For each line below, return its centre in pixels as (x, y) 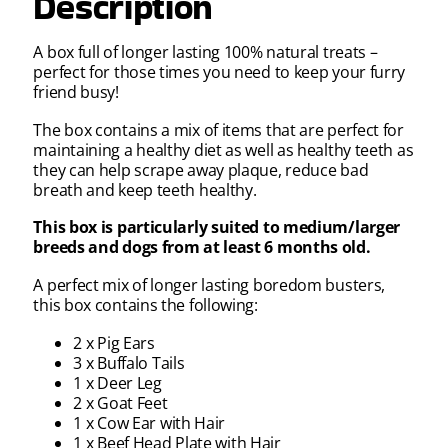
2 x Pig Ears (114, 342)
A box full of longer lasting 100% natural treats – (205, 52)
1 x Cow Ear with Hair (149, 422)
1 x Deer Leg (117, 382)
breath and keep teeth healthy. (145, 189)
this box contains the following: (145, 305)
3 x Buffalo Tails (129, 362)
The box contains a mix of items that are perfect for (218, 129)
